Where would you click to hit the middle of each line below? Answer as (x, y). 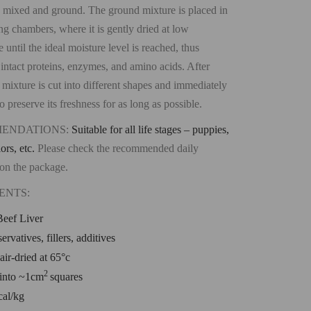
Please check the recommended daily (118, 148)
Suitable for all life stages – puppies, (150, 129)
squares (66, 276)
